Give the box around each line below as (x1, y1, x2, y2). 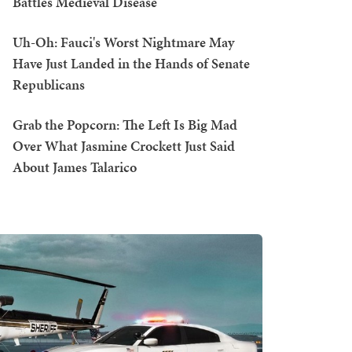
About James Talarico (13, 157, 137, 177)
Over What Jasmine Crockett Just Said (13, 136, 235, 156)
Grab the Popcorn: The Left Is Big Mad (13, 115, 237, 134)
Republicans (13, 75, 85, 94)
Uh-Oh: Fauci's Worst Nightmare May (13, 32, 234, 52)
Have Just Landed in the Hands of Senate (13, 53, 250, 73)
